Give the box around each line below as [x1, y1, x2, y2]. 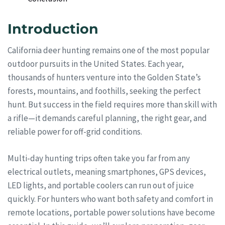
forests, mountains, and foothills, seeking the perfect [8, 85, 201, 97]
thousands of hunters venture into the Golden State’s [8, 72, 201, 83]
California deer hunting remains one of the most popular [8, 45, 209, 56]
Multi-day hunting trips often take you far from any [8, 152, 190, 164]
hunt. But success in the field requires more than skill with [8, 99, 217, 110]
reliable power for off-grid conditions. [8, 126, 142, 138]
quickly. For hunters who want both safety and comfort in [8, 193, 213, 204]
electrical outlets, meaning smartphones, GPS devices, [8, 166, 206, 177]
